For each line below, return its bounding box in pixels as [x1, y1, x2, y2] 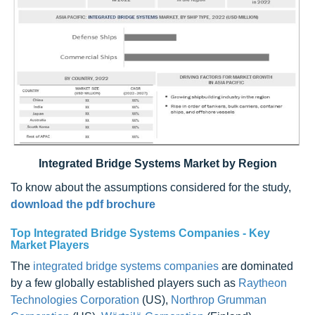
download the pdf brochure [11, 198, 155, 211]
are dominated [219, 260, 293, 273]
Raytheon [238, 277, 287, 290]
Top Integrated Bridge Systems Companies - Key [11, 227, 270, 240]
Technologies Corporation [11, 294, 139, 307]
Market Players [11, 239, 89, 252]
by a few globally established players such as [11, 277, 238, 290]
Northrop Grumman [171, 294, 266, 307]
